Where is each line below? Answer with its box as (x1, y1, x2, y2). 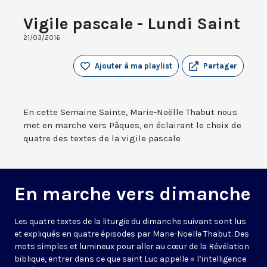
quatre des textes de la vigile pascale (23, 133, 181, 144)
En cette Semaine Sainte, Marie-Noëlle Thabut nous (23, 107, 237, 118)
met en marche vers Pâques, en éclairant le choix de (23, 120, 241, 131)
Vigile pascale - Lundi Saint (23, 14, 240, 34)
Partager (203, 61, 237, 71)
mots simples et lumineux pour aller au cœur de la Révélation (14, 241, 249, 252)
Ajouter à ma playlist (95, 61, 172, 71)
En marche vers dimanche (14, 183, 251, 206)
